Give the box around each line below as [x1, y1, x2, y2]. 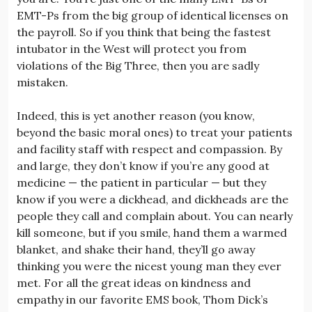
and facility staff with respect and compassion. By [17, 141, 282, 156]
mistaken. [17, 75, 68, 89]
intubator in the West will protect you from [17, 41, 247, 56]
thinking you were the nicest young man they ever [17, 258, 281, 273]
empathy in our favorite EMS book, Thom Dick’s [17, 292, 268, 306]
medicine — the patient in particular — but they [17, 175, 266, 189]
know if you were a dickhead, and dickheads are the [17, 192, 288, 206]
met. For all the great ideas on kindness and [17, 275, 251, 290]
